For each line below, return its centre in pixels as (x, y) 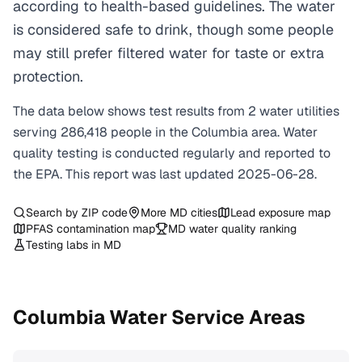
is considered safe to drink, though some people (173, 29)
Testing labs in (65, 245)
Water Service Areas (205, 317)
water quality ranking (241, 229)
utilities (318, 111)
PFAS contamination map (90, 229)
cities (202, 213)
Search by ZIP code (77, 213)
